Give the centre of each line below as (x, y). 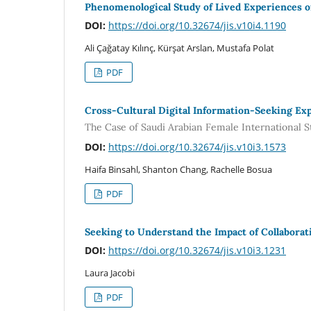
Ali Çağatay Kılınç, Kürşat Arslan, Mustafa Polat (179, 48)
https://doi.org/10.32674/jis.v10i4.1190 (197, 26)
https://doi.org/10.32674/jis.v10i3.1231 (197, 250)
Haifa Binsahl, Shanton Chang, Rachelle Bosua (178, 169)
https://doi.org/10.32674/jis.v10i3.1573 (197, 146)
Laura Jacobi (110, 272)
